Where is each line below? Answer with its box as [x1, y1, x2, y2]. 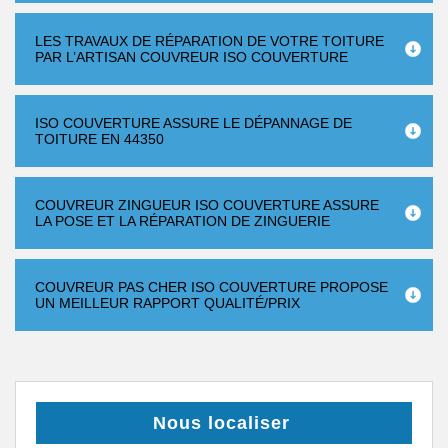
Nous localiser [153, 413, 290, 433]
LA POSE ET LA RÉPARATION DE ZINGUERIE [35, 213, 330, 229]
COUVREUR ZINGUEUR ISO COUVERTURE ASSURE [35, 197, 379, 213]
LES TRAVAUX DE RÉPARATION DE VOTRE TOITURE [35, 33, 384, 49]
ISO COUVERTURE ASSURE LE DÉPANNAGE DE [35, 115, 352, 131]
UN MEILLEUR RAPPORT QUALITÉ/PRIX [35, 295, 300, 311]
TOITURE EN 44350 [35, 131, 164, 147]
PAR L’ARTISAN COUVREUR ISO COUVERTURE [35, 49, 348, 65]
